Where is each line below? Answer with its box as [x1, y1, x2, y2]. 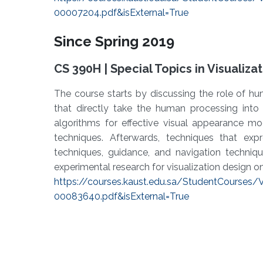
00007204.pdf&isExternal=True [54, 7, 189, 19]
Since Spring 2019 [54, 33, 175, 50]
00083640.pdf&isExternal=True [54, 191, 190, 203]
